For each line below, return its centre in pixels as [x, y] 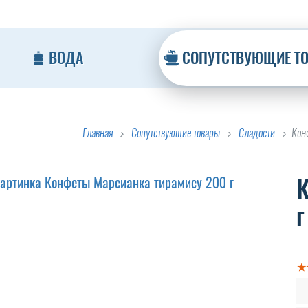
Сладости [256, 133]
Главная [97, 133]
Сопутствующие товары [175, 133]
